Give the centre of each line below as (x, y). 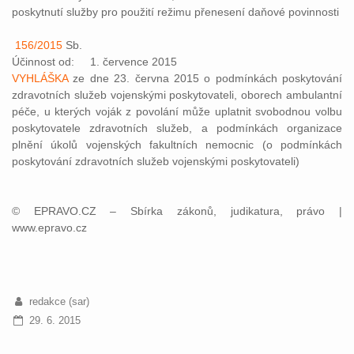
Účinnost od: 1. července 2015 (98, 62)
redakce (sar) (59, 301)
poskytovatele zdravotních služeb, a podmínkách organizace (177, 128)
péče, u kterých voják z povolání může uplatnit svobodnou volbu (177, 111)
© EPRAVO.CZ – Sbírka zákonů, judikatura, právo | (177, 211)
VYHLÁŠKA (40, 78)
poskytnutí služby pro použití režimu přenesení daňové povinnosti (175, 12)
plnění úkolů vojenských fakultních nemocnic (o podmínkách (177, 145)
